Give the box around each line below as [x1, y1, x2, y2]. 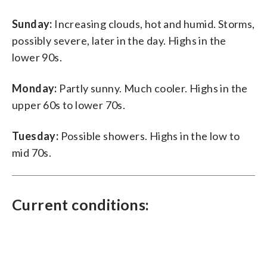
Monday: [12, 81, 57, 95]
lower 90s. [12, 50, 63, 64]
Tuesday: [12, 129, 59, 142]
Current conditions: [12, 195, 150, 213]
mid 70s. [12, 145, 52, 159]
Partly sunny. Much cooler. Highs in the [57, 81, 248, 95]
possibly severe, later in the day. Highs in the [12, 33, 226, 47]
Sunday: [12, 17, 52, 30]
